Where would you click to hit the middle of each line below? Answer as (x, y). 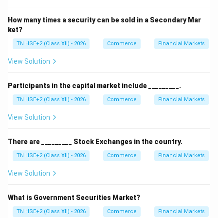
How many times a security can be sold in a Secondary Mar (104, 20)
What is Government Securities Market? (74, 198)
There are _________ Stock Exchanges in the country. (95, 142)
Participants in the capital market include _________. (94, 86)
